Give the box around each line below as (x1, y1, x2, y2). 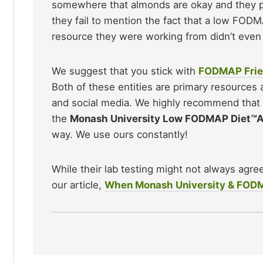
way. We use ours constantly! (52, 129, 188, 141)
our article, (52, 179, 104, 191)
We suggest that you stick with (52, 65, 198, 77)
